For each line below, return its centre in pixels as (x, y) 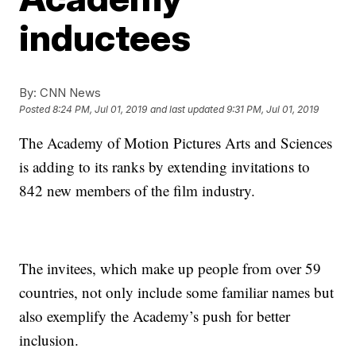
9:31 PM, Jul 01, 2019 (273, 110)
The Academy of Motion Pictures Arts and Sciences (176, 143)
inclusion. (49, 340)
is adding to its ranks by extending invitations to (165, 166)
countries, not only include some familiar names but (177, 292)
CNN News (69, 93)
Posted (36, 110)
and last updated (188, 110)
